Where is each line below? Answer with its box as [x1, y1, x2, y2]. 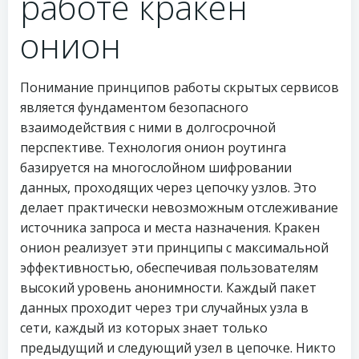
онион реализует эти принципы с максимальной [20, 239, 329, 256]
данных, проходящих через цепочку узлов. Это [20, 179, 317, 196]
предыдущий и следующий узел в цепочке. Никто [20, 339, 336, 357]
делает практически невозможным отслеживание [20, 199, 338, 216]
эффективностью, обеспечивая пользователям [20, 259, 318, 276]
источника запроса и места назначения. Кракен [20, 219, 320, 236]
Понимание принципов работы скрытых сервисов [20, 79, 339, 96]
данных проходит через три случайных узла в [20, 299, 309, 317]
